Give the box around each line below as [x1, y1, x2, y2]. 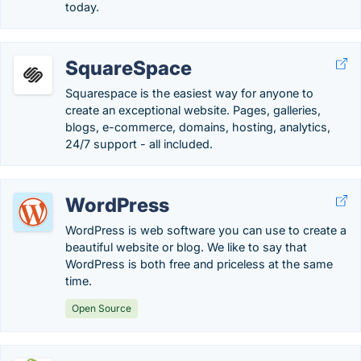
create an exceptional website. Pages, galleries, [65, 103, 321, 117]
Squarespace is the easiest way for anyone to [65, 86, 313, 100]
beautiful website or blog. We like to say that [65, 240, 307, 254]
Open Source [72, 302, 131, 314]
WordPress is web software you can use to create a [65, 223, 346, 237]
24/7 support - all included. [65, 137, 213, 151]
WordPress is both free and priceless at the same [65, 257, 333, 271]
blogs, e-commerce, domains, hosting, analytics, [65, 120, 330, 134]
